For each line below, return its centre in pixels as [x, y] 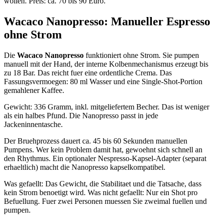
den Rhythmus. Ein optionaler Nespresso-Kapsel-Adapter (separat [105, 159]
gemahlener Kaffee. [34, 91]
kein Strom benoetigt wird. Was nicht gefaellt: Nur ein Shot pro [101, 193]
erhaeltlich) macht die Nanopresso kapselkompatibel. [85, 167]
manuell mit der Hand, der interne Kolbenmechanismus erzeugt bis [106, 64]
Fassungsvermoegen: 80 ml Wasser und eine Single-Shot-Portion [103, 82]
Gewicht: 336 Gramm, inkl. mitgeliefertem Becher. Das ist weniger [107, 107]
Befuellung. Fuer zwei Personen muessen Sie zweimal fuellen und [105, 201]
